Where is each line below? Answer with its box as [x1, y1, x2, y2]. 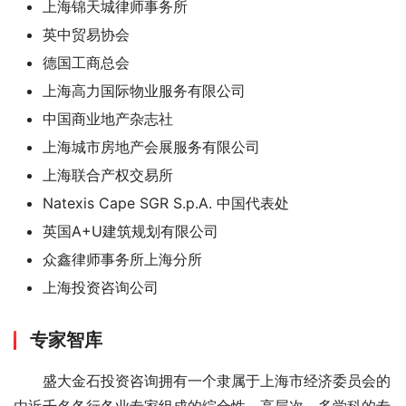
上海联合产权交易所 [43, 166, 173, 184]
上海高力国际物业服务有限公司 [43, 82, 246, 100]
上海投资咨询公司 [43, 278, 159, 296]
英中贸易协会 [43, 25, 130, 43]
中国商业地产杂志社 [43, 110, 173, 128]
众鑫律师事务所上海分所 [43, 250, 202, 268]
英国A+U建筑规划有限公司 [43, 222, 218, 240]
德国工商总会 [43, 53, 130, 72]
